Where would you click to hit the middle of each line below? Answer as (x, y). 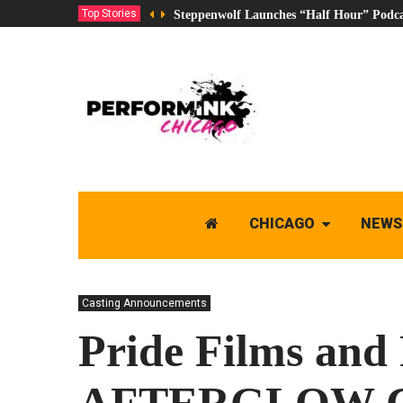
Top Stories (109, 13)
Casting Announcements (144, 303)
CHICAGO (282, 224)
